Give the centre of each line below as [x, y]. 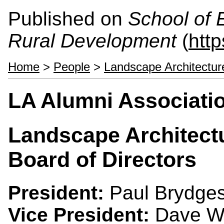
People [72, 67]
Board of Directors [102, 159]
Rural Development [92, 41]
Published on [68, 19]
